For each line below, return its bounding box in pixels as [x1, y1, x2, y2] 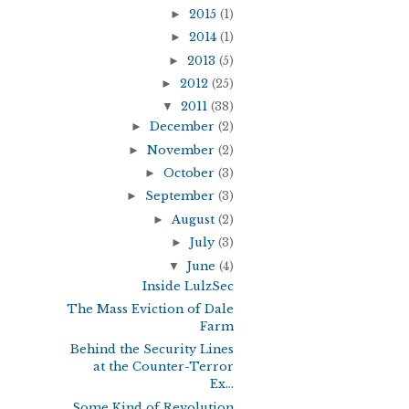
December [150, 120, 218, 134]
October [163, 166, 218, 181]
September [145, 189, 218, 204]
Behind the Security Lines [70, 342, 234, 357]
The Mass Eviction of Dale [67, 302, 234, 317]
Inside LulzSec [142, 278, 234, 293]
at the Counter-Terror [93, 360, 234, 374]
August [172, 212, 218, 226]
